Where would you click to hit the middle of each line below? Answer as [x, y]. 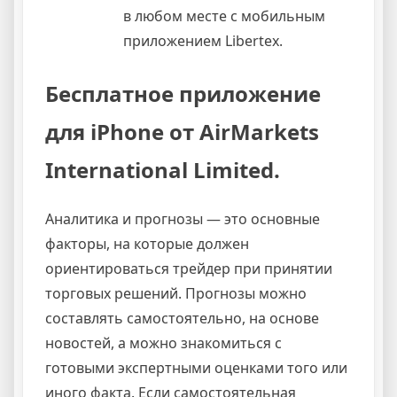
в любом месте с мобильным [224, 16]
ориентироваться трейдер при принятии [189, 268]
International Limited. [163, 170]
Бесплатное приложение [183, 93]
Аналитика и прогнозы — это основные [183, 218]
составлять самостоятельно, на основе [182, 318]
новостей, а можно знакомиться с [163, 343]
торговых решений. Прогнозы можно [176, 293]
